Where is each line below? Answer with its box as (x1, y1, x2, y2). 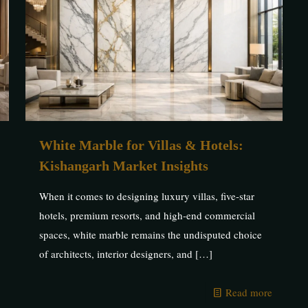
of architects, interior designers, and (38, 246, 192, 261)
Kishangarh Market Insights (38, 157, 208, 173)
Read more (225, 285, 273, 299)
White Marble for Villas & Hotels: (38, 137, 243, 153)
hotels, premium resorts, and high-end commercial (38, 208, 255, 222)
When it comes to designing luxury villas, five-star (38, 188, 254, 203)
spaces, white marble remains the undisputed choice (38, 227, 262, 241)
